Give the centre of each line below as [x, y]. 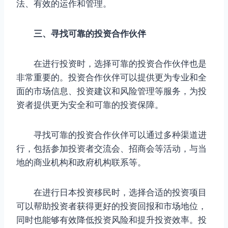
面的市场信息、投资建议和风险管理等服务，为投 [111, 91]
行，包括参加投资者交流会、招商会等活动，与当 [111, 148]
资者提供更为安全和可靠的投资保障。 [90, 105]
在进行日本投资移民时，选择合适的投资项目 [111, 192]
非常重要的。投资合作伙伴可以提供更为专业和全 [111, 77]
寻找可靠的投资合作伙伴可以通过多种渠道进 [111, 135]
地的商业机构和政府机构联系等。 [81, 162]
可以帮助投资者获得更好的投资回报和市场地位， [111, 206]
